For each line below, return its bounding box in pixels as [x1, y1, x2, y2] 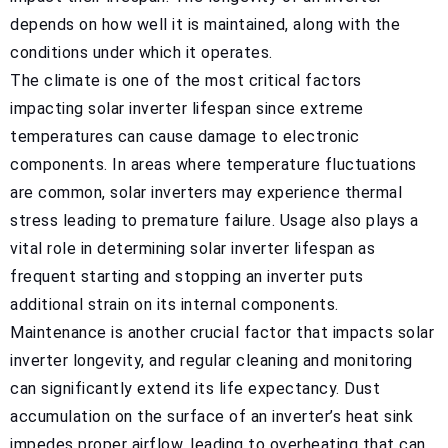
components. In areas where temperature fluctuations [10, 154, 417, 174]
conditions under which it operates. [10, 42, 273, 62]
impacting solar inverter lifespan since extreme [10, 98, 364, 118]
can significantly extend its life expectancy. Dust [10, 378, 380, 398]
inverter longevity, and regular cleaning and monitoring [10, 350, 413, 370]
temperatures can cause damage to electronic [10, 126, 360, 146]
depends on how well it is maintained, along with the [10, 14, 400, 34]
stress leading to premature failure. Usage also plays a [10, 210, 419, 230]
